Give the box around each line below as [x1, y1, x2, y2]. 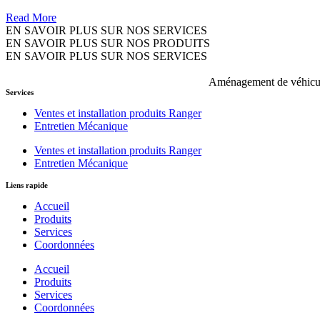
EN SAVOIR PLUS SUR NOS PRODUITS [6, 37, 210, 50]
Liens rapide [6, 181, 48, 190]
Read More [6, 11, 56, 24]
